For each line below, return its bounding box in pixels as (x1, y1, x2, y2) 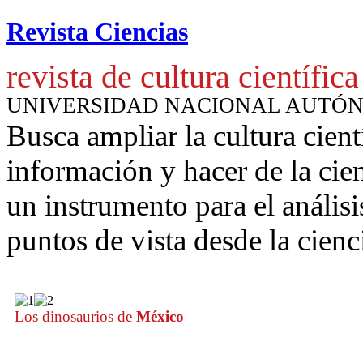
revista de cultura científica (6, 58, 359, 95)
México (132, 307, 184, 325)
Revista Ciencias (6, 17, 188, 47)
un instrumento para (6, 188, 254, 222)
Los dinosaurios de (15, 307, 132, 325)
